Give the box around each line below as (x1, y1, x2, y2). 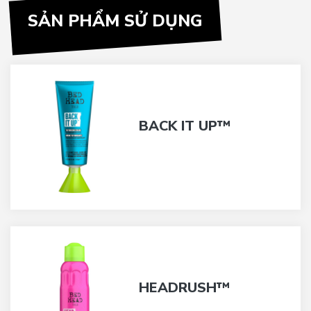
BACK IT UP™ (139, 116, 230, 135)
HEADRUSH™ (139, 278, 230, 297)
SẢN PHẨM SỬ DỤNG (28, 10, 203, 32)
